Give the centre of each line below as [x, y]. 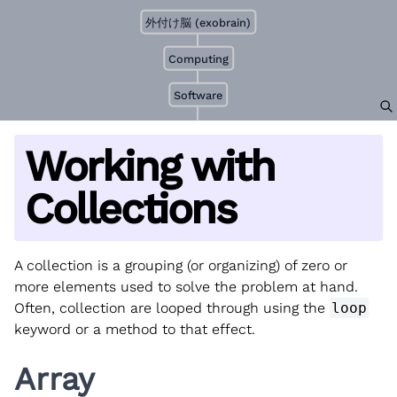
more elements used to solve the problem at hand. [186, 286]
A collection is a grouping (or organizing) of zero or [181, 265]
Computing [198, 58]
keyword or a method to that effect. [135, 329]
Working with [150, 166]
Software [198, 95]
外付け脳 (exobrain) [198, 22]
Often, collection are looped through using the [172, 307]
